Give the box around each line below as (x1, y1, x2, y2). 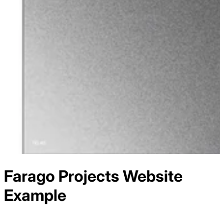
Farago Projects (4, 166, 119, 186)
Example (4, 186, 66, 205)
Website (119, 166, 183, 186)
